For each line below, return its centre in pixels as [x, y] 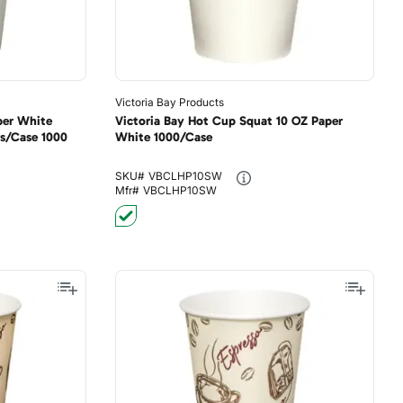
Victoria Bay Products [169, 102]
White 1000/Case [163, 137]
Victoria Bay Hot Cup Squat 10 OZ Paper [228, 121]
